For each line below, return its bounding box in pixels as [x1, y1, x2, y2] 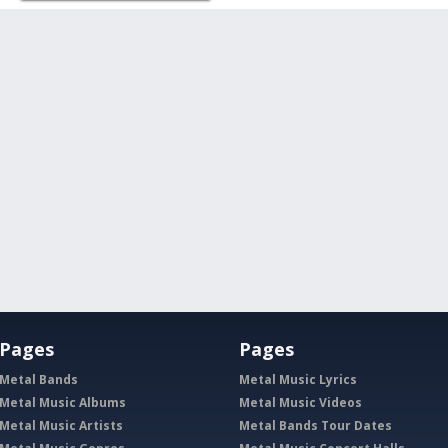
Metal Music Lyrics [239, 370, 357, 388]
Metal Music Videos [239, 393, 362, 411]
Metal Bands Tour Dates [239, 416, 392, 434]
